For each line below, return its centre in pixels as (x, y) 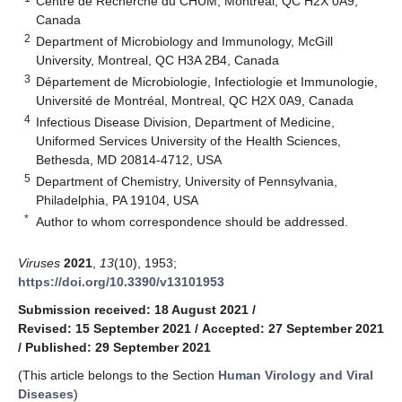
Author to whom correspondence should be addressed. (192, 221)
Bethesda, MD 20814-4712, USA (129, 159)
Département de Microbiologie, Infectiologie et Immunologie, (207, 81)
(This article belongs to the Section (118, 375)
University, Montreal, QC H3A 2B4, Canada (158, 60)
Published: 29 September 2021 (118, 347)
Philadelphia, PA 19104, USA (118, 200)
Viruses (39, 262)
